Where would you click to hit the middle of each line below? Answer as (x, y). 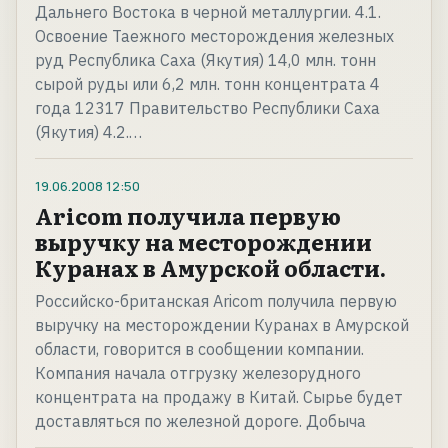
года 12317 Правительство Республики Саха (207, 108)
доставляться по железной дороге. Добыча (200, 421)
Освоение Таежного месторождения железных (214, 36)
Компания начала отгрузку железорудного (198, 373)
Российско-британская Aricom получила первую (216, 301)
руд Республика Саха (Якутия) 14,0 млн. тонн (205, 60)
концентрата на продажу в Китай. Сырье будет (219, 397)
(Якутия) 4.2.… (88, 132)
